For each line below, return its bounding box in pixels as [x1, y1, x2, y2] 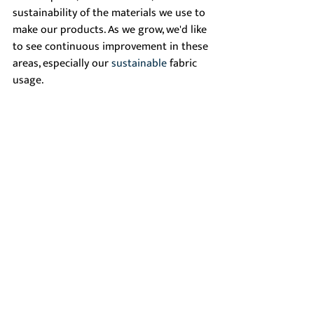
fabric [167, 54, 200, 74]
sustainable [111, 54, 167, 74]
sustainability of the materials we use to [13, 4, 208, 23]
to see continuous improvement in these [13, 37, 211, 57]
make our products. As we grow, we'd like [13, 20, 210, 40]
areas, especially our [13, 54, 111, 74]
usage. [13, 71, 46, 90]
